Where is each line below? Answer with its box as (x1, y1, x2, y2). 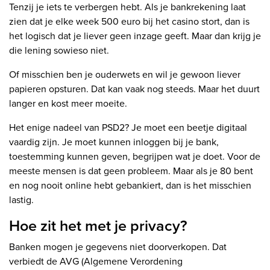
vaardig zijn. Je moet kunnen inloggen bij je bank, (9, 135, 219, 149)
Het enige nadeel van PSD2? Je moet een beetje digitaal (9, 121, 247, 135)
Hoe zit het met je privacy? (9, 215, 187, 237)
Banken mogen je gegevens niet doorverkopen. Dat (9, 240, 227, 254)
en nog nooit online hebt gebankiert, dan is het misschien (9, 178, 251, 193)
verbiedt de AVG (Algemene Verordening (9, 254, 183, 269)
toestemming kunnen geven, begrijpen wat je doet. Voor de (9, 149, 260, 164)
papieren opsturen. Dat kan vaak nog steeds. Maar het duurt (9, 82, 260, 96)
